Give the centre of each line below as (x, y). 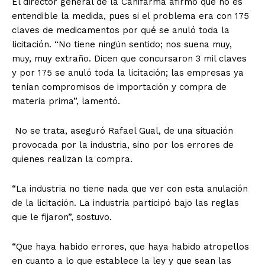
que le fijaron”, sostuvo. (62, 217)
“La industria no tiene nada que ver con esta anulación (130, 189)
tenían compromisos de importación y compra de (119, 87)
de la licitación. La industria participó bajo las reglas (125, 203)
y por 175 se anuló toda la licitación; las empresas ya (128, 73)
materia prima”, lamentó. (66, 101)
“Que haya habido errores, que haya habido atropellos (130, 247)
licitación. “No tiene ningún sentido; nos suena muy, (122, 45)
